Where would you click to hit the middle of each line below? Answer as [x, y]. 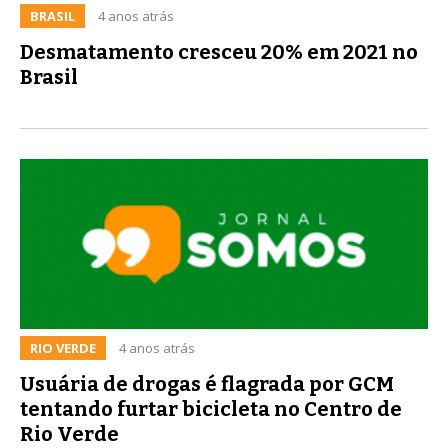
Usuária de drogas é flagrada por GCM [207, 383]
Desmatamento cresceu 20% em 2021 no [219, 51]
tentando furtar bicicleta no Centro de [211, 408]
